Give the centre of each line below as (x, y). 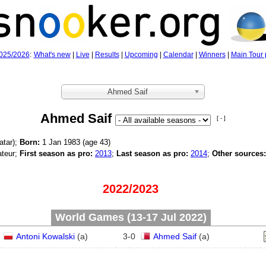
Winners (212, 55)
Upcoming (141, 55)
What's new (52, 55)
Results (107, 55)
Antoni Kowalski (45, 236)
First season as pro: (56, 153)
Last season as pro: (152, 153)
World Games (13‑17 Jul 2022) (131, 217)
